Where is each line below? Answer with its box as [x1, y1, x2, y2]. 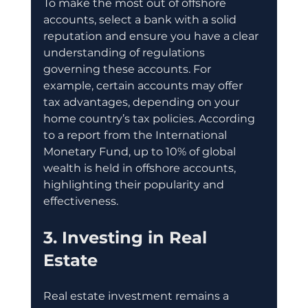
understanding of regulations [43, 46, 208, 60]
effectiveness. [43, 195, 118, 208]
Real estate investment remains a [43, 289, 232, 303]
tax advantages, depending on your [43, 96, 242, 109]
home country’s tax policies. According [43, 112, 258, 126]
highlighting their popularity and [43, 178, 227, 192]
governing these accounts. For [43, 63, 214, 76]
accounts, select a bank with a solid [43, 13, 239, 27]
